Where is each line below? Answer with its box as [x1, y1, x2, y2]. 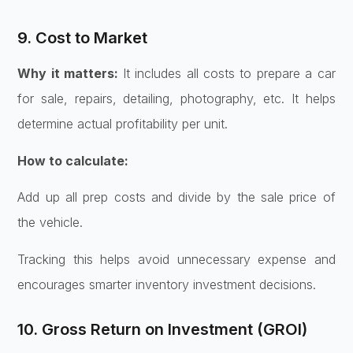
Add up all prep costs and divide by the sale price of [17, 189, 336, 206]
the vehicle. [17, 214, 84, 231]
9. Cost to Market [17, 28, 148, 48]
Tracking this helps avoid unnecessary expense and [17, 251, 336, 267]
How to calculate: [17, 152, 129, 169]
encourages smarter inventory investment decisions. [17, 276, 317, 292]
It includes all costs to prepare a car [122, 65, 336, 82]
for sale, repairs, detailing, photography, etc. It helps [17, 91, 336, 107]
